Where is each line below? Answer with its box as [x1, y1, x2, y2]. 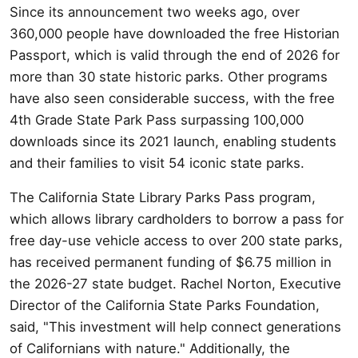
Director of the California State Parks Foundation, [10, 296, 320, 313]
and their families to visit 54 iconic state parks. [10, 154, 304, 171]
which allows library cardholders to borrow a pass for [10, 210, 344, 227]
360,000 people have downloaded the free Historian [10, 25, 340, 42]
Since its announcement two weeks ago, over [10, 3, 300, 20]
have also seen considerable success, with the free [10, 89, 335, 106]
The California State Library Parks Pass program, [10, 189, 316, 205]
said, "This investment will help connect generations [10, 318, 341, 335]
